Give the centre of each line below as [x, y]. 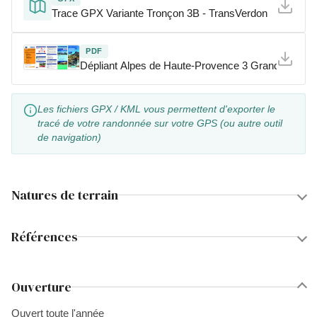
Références [45, 237]
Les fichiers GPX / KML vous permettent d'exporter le [156, 109]
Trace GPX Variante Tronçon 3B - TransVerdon [160, 13]
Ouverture [41, 287]
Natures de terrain [65, 195]
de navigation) [69, 138]
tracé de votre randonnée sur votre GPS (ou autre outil [160, 123]
